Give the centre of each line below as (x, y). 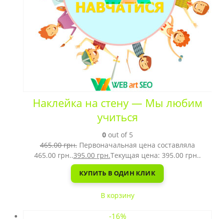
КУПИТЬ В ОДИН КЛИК (117, 173)
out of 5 (119, 134)
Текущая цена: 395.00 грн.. (155, 155)
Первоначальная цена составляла (137, 145)
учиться (117, 117)
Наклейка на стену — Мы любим (117, 103)
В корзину (117, 195)
